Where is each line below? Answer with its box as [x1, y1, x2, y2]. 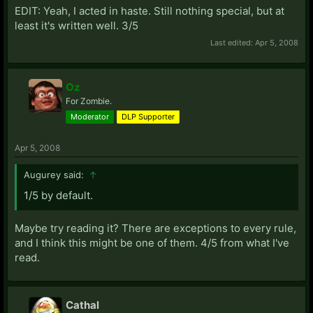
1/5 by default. [24, 188, 93, 202]
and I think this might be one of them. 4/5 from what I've [15, 235, 289, 249]
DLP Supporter [122, 111, 175, 122]
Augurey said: [24, 168, 87, 180]
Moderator [71, 111, 109, 122]
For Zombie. [66, 95, 112, 106]
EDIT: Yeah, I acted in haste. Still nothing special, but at [15, 3, 284, 17]
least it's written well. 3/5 [15, 18, 138, 32]
